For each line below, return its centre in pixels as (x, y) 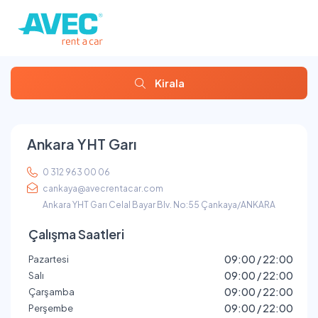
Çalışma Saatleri (76, 234)
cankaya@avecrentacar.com (103, 189)
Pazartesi (49, 259)
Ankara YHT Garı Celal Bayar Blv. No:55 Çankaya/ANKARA (159, 205)
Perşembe (51, 308)
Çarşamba (51, 292)
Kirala (169, 83)
